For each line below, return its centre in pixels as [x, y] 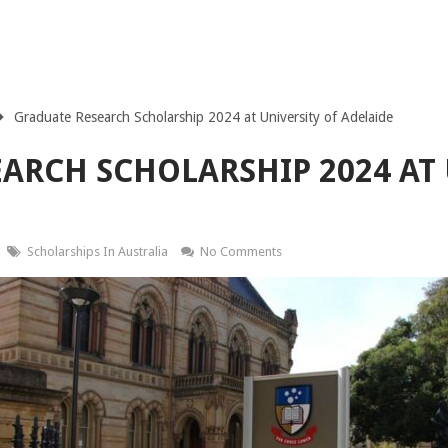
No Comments [240, 251]
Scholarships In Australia [97, 251]
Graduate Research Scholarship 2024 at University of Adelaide [203, 117]
